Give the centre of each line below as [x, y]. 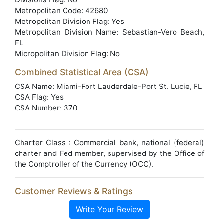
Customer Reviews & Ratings [74, 191]
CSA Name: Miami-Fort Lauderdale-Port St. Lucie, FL [109, 86]
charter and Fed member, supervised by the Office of [109, 153]
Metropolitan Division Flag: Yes [69, 21]
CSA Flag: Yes [39, 97]
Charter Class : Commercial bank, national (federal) [109, 142]
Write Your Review [109, 209]
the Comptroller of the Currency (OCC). [84, 164]
